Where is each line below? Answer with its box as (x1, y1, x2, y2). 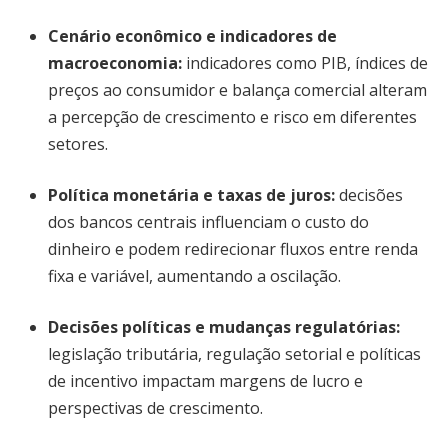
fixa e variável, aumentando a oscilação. (48, 265, 341, 287)
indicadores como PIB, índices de (182, 52, 428, 74)
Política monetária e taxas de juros (48, 184, 331, 206)
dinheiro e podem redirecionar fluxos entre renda (48, 238, 418, 260)
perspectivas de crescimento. (48, 397, 263, 419)
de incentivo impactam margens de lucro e (48, 370, 363, 392)
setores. (48, 133, 108, 155)
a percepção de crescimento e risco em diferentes (48, 106, 417, 128)
